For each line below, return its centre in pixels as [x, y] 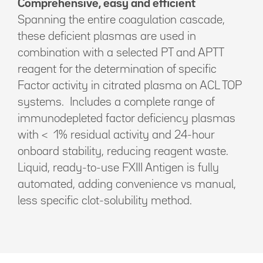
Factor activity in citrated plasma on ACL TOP [129, 86]
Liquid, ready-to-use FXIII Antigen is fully [118, 168]
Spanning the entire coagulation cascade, [121, 20]
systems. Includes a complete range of [116, 102]
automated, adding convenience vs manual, [127, 184]
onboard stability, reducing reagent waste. [123, 151]
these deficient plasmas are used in [107, 36]
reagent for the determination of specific [117, 69]
